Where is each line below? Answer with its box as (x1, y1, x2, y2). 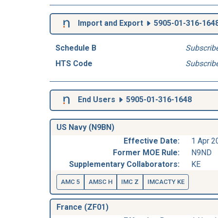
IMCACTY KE (147, 178, 184, 185)
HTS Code (55, 58, 92, 68)
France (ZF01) (56, 202, 109, 212)
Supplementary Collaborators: (69, 159, 180, 169)
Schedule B (55, 43, 96, 53)
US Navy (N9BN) (56, 122, 114, 132)
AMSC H (89, 178, 112, 185)
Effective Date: (124, 136, 180, 145)
